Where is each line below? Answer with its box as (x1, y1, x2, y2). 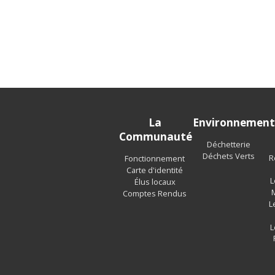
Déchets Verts (202, 150, 255, 162)
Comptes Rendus (123, 188, 187, 199)
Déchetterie (206, 139, 250, 150)
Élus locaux (134, 176, 176, 188)
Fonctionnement (125, 153, 185, 165)
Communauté (119, 129, 193, 144)
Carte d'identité (126, 165, 183, 176)
